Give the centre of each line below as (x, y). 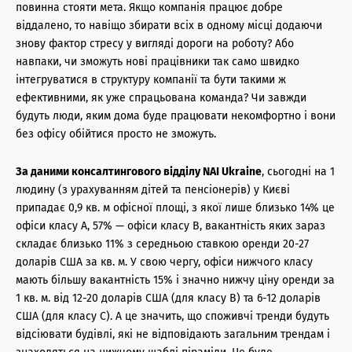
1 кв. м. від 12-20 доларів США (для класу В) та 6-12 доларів (168, 298)
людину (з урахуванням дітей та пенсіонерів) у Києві (153, 189)
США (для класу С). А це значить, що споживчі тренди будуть (172, 316)
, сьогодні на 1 (298, 171)
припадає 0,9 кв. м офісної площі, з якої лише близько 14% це (175, 207)
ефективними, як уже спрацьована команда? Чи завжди (161, 97)
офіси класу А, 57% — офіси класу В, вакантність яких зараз (170, 225)
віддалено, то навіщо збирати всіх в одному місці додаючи (169, 25)
